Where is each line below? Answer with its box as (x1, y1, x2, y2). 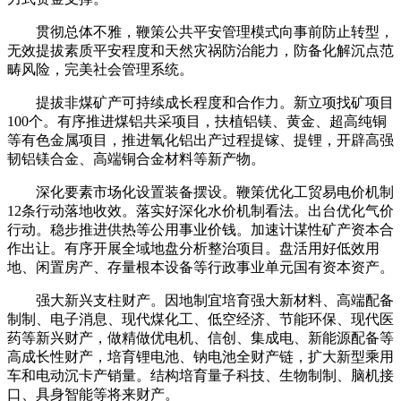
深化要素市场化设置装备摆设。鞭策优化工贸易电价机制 (7, 183, 394, 200)
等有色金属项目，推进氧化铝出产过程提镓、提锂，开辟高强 (7, 132, 394, 148)
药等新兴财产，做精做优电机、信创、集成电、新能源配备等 (7, 329, 394, 346)
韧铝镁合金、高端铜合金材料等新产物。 (7, 150, 265, 166)
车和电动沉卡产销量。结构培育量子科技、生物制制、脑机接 (7, 367, 394, 383)
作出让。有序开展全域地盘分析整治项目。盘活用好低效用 (7, 240, 380, 256)
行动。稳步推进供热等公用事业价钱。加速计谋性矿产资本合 (7, 221, 394, 237)
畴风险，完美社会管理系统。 (7, 61, 193, 77)
